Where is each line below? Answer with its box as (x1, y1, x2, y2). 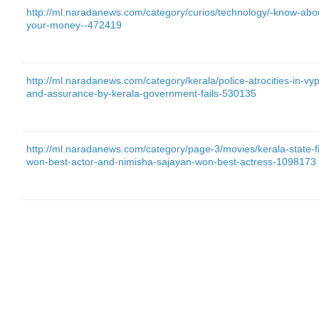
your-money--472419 (26, 19, 122, 31)
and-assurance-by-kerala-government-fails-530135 (26, 88, 256, 99)
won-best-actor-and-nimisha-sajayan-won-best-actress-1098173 (26, 156, 316, 167)
